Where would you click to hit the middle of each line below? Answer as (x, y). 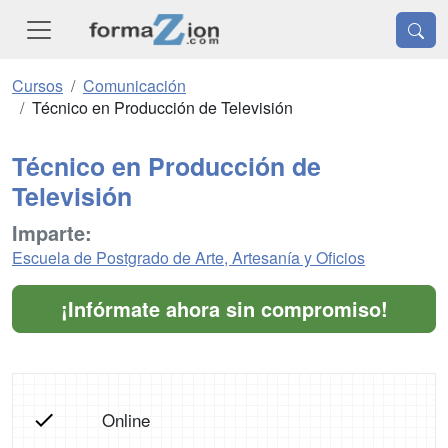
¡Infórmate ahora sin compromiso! (224, 309)
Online (125, 420)
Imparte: (52, 233)
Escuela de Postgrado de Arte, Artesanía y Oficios (188, 258)
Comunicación (134, 86)
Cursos (37, 86)
